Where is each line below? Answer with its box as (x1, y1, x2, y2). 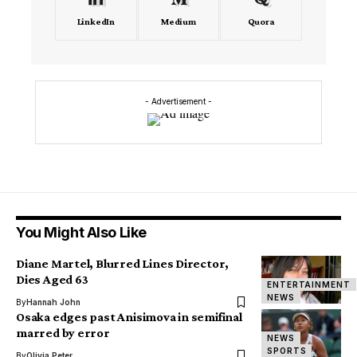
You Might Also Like (16, 223, 147, 241)
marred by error (16, 325, 110, 339)
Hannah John (26, 296, 80, 307)
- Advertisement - (145, 96, 212, 106)
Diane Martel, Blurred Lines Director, (16, 256, 229, 270)
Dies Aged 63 (16, 272, 88, 286)
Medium (161, 15, 196, 27)
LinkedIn (76, 15, 115, 27)
